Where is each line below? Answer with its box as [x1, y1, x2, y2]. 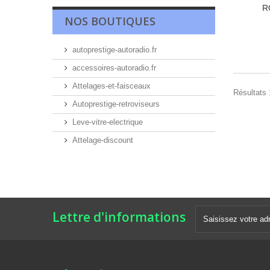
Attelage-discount [72, 136, 133, 145]
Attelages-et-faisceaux [72, 81, 151, 90]
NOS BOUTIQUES [64, 14, 155, 28]
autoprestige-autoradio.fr [72, 45, 157, 54]
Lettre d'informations [52, 209, 186, 225]
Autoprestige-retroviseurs [72, 99, 160, 108]
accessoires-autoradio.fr [72, 63, 156, 72]
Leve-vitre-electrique [72, 118, 143, 127]
